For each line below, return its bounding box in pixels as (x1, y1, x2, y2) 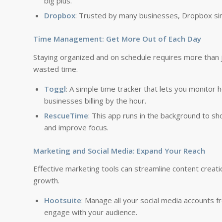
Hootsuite (44, 195, 81, 205)
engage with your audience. (44, 207, 137, 217)
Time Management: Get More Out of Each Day (33, 34, 201, 44)
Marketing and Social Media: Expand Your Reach (33, 145, 205, 156)
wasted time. (33, 63, 78, 74)
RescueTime (44, 110, 88, 120)
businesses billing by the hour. (44, 95, 146, 106)
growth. (33, 175, 59, 186)
